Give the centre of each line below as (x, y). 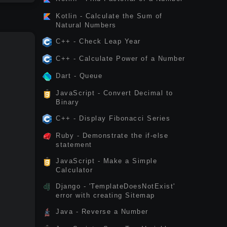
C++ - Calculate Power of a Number (121, 59)
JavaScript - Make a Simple (106, 161)
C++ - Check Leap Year (98, 41)
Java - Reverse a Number (102, 212)
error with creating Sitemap (105, 195)
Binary (67, 102)
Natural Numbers (86, 25)
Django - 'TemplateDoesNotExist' (116, 186)
